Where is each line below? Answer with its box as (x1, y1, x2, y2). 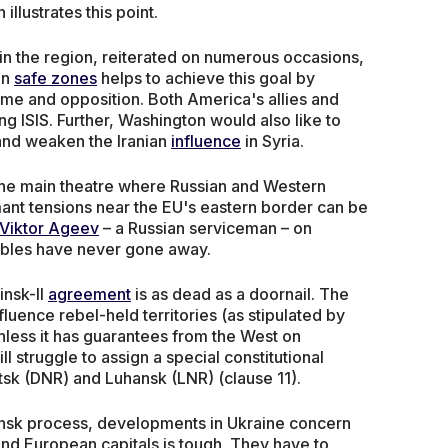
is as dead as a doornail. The (131, 283, 349, 304)
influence (171, 130, 241, 151)
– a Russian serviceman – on (99, 217, 312, 238)
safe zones (14, 67, 97, 88)
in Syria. (241, 130, 304, 151)
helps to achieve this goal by (97, 67, 315, 88)
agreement (48, 283, 131, 304)
